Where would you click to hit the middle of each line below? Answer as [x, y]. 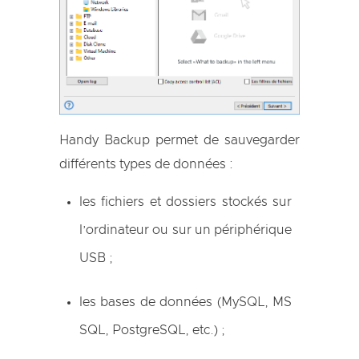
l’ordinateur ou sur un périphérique [186, 230]
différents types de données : [146, 164]
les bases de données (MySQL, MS [186, 302]
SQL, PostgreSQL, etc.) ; [152, 330]
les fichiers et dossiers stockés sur [186, 202]
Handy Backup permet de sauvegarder [179, 140]
